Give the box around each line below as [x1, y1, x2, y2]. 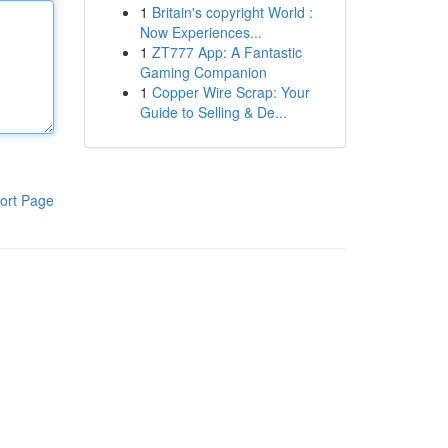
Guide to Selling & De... [139, 102, 287, 122]
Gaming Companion [139, 62, 267, 82]
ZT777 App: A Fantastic [151, 42, 302, 62]
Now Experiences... [139, 22, 262, 42]
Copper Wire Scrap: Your [151, 82, 310, 102]
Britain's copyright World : [151, 2, 313, 22]
